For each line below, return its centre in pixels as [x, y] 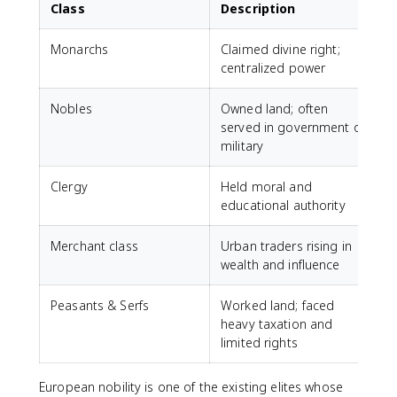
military [242, 146]
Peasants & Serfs [100, 305]
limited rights [259, 343]
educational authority [283, 205]
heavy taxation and [277, 324]
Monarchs [80, 49]
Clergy [69, 187]
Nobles [71, 109]
